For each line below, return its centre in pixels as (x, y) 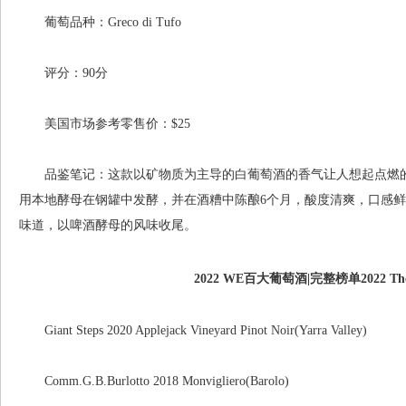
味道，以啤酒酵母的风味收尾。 (108, 225)
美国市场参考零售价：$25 (105, 124)
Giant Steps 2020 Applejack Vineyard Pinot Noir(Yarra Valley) (193, 330)
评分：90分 (63, 73)
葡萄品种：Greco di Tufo (100, 22)
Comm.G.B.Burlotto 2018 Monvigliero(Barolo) (154, 381)
